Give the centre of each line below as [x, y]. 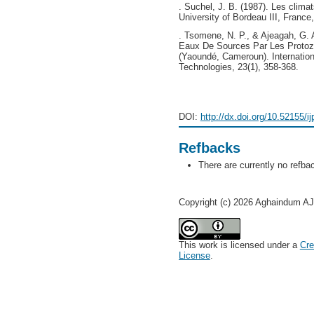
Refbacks [209, 147]
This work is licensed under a [239, 245]
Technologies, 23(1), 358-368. [238, 67]
